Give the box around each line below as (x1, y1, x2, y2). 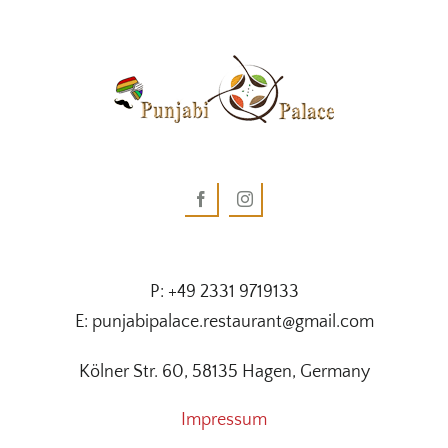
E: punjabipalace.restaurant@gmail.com (74, 311, 374, 332)
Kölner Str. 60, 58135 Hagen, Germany (78, 361, 370, 382)
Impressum (181, 409, 267, 430)
